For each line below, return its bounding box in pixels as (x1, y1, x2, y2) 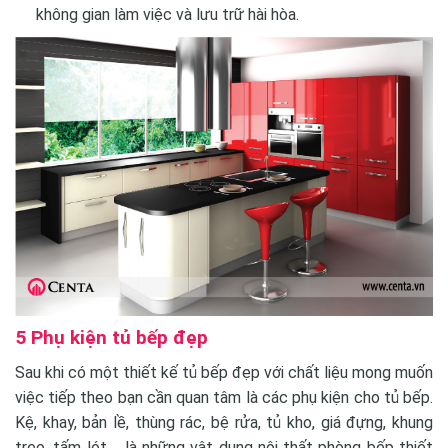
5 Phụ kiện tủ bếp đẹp (15, 326, 208, 350)
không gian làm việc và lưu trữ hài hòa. (35, 5, 299, 25)
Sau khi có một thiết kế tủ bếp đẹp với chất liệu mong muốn (15, 362, 433, 382)
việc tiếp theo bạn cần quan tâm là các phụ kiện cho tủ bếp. (15, 387, 433, 407)
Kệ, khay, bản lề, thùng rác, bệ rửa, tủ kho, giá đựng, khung (15, 412, 433, 432)
